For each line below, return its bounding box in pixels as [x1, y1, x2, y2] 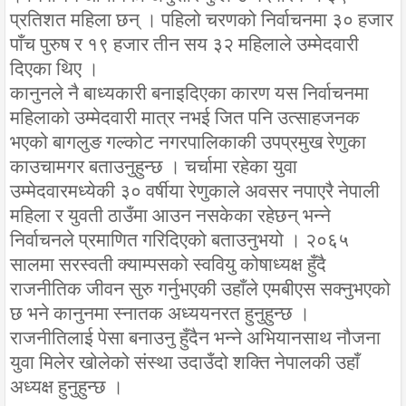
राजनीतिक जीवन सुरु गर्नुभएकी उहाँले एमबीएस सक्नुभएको [10, 277, 391, 300]
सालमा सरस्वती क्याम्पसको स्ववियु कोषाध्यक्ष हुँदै [10, 253, 326, 275]
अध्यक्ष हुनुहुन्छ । [10, 375, 123, 398]
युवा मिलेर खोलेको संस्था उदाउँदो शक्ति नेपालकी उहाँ [10, 351, 360, 373]
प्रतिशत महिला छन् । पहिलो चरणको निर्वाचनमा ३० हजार [10, 8, 393, 31]
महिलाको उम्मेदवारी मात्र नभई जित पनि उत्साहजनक [10, 106, 360, 129]
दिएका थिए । [10, 57, 99, 80]
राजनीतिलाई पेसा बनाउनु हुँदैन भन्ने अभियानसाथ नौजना [10, 326, 381, 349]
